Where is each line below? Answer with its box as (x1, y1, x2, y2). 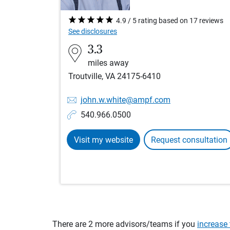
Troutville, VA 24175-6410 (68, 71, 161, 82)
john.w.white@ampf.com (81, 95, 170, 105)
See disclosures (68, 27, 117, 36)
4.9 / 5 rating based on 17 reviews (116, 16, 223, 25)
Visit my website (74, 135, 133, 145)
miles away (88, 58, 129, 68)
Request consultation (151, 135, 227, 145)
